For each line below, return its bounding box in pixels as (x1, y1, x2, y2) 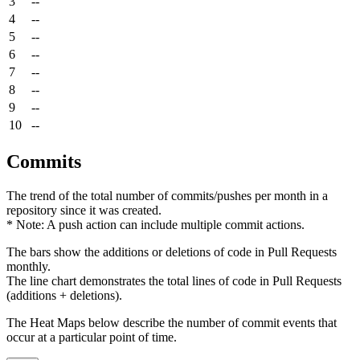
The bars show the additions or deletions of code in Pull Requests (6, 244, 337, 259)
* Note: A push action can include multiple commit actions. (6, 217, 305, 231)
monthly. (6, 259, 51, 273)
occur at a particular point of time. (6, 329, 177, 344)
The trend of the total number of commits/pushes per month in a (6, 188, 328, 202)
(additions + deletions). (6, 288, 122, 302)
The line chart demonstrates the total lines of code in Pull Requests (6, 273, 342, 288)
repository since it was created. (6, 202, 162, 217)
